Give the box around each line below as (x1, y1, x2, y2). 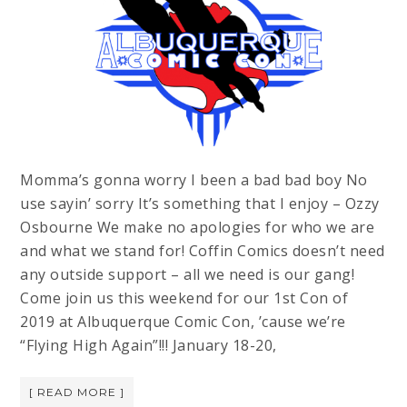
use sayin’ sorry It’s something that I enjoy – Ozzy (20, 194, 380, 214)
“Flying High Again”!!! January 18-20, (20, 335, 277, 356)
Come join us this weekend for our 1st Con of (20, 288, 349, 309)
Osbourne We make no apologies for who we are (20, 217, 375, 238)
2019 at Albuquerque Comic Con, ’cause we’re (20, 312, 346, 333)
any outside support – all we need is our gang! (20, 264, 355, 285)
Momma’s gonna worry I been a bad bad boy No (20, 170, 368, 191)
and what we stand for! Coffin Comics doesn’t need (20, 241, 385, 262)
